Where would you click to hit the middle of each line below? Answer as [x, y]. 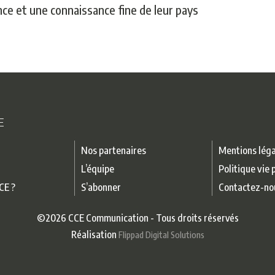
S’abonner [101, 187]
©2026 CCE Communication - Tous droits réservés [137, 218]
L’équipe [98, 168]
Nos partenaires [114, 150]
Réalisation [95, 234]
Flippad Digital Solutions [161, 234]
